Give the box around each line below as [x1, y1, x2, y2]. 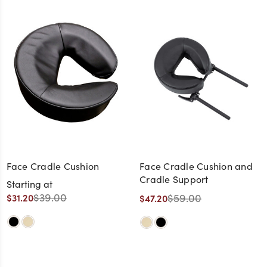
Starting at [6, 177, 52, 190]
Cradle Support [139, 172, 209, 185]
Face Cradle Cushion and [139, 159, 253, 172]
